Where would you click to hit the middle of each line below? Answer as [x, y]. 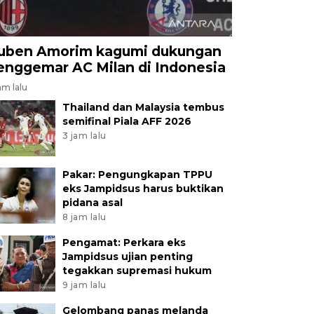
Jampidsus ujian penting [127, 256]
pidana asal [92, 203]
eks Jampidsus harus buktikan [143, 189]
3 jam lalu [84, 135]
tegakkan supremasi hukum [137, 270]
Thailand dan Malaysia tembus [143, 108]
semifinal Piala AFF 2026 [127, 122]
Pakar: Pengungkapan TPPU [137, 175]
